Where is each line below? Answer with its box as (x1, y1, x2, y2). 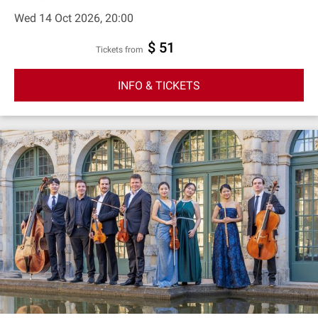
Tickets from (101, 45, 143, 55)
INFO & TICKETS (118, 78, 200, 92)
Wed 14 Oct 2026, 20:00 (14, 11, 133, 25)
